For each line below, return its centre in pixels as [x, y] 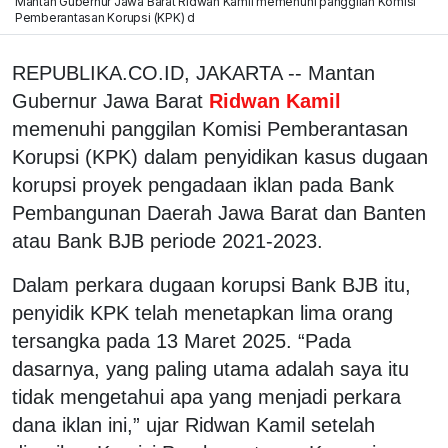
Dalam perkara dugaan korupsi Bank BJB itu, [211, 284]
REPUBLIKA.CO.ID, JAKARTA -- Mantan [193, 72]
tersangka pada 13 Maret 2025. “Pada [181, 340]
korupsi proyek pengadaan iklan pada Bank [203, 184]
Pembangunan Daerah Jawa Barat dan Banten [219, 212]
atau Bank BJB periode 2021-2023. [167, 240]
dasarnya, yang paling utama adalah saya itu [210, 368]
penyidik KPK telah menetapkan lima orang [202, 312]
